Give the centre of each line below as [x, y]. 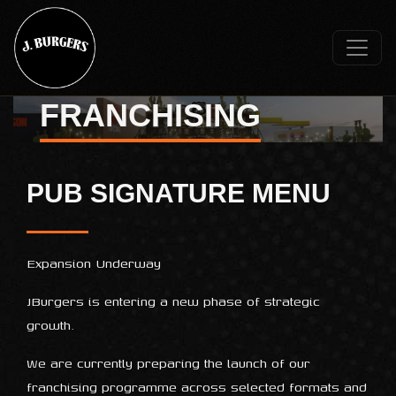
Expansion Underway [94, 263]
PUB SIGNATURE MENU [179, 193]
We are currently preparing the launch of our [168, 363]
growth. [50, 325]
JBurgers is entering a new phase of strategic [173, 301]
